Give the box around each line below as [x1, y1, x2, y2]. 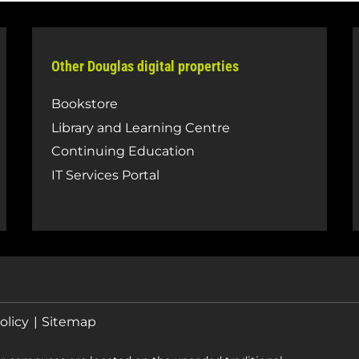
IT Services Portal [51, 167, 159, 183]
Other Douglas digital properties [51, 58, 239, 75]
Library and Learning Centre [51, 119, 230, 135]
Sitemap [42, 313, 97, 329]
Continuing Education [51, 143, 195, 159]
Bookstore [51, 96, 118, 112]
